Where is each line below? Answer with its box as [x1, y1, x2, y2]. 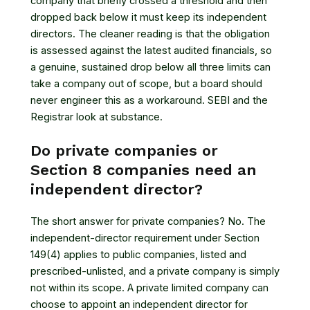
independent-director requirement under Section [30, 232, 259, 245]
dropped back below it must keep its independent [30, 10, 266, 24]
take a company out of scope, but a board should [30, 77, 262, 90]
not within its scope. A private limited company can [30, 282, 268, 295]
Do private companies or [30, 142, 218, 160]
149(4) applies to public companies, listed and [30, 248, 246, 262]
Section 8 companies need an [30, 161, 257, 179]
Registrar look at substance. [30, 110, 163, 123]
